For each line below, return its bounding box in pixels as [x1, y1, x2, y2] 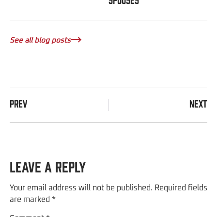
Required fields [155, 184, 207, 192]
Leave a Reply [10, 157, 86, 175]
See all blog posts [10, 36, 71, 44]
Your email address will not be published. [10, 184, 153, 192]
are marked [10, 195, 52, 203]
